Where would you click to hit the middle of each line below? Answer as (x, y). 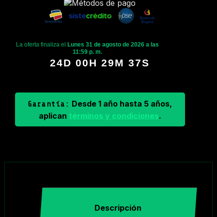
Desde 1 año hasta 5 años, (121, 103)
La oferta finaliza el (42, 44)
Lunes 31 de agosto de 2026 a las (113, 44)
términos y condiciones (114, 116)
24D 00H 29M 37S (100, 62)
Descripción (118, 208)
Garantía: (49, 104)
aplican (54, 116)
